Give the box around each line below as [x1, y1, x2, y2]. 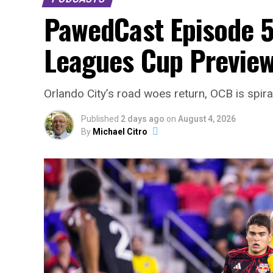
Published [81, 113, 119, 124]
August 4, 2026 [178, 113, 236, 124]
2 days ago [121, 113, 165, 124]
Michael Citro [93, 126, 147, 136]
